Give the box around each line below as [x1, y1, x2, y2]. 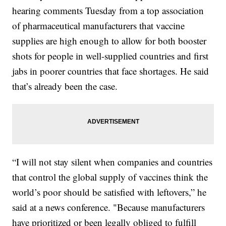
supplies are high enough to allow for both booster [12, 34, 207, 47]
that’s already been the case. [12, 80, 118, 93]
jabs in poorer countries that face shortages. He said [12, 65, 209, 78]
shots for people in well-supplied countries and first [12, 49, 209, 63]
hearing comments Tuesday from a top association [12, 4, 204, 17]
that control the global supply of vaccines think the [12, 171, 208, 184]
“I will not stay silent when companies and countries [12, 155, 213, 168]
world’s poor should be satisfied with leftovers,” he [12, 186, 207, 199]
